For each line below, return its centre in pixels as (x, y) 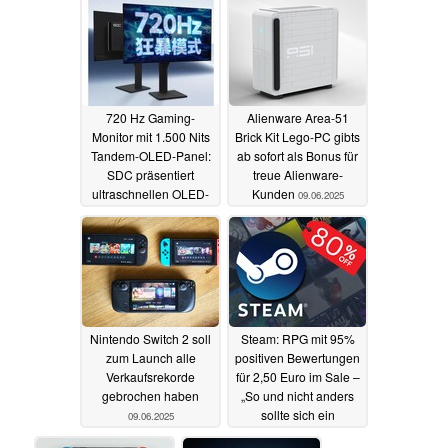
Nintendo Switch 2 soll (150, 339)
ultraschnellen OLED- (150, 194)
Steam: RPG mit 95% (297, 339)
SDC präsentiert (150, 175)
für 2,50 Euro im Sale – (297, 377)
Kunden (274, 194)
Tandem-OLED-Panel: (150, 156)
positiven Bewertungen (297, 358)
